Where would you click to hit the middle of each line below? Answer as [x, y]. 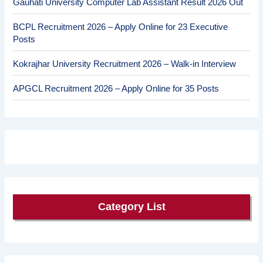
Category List [131, 207]
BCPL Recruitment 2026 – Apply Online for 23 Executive [121, 27]
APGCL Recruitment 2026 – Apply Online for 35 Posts [116, 88]
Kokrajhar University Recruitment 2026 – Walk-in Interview [125, 64]
